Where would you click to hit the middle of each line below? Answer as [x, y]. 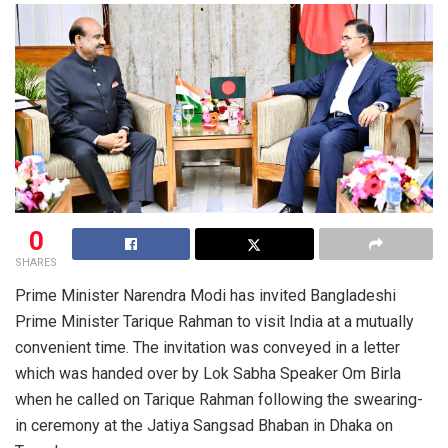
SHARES [36, 262]
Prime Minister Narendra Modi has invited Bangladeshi [205, 295]
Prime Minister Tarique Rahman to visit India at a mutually [214, 321]
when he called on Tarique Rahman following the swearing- [219, 399]
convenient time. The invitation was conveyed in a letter [207, 347]
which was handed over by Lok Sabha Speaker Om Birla [208, 373]
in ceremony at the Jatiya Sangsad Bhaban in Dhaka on [204, 425]
